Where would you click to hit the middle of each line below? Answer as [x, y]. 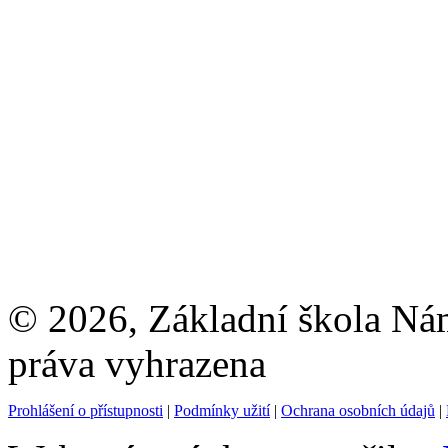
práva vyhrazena [137, 364]
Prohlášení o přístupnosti [85, 411]
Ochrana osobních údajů [358, 411]
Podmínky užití [222, 411]
